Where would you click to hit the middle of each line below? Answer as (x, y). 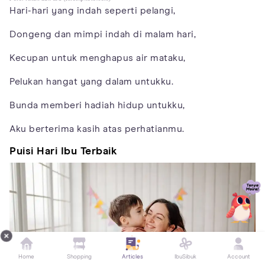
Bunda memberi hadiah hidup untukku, (97, 106)
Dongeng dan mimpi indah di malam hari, (103, 35)
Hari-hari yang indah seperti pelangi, (93, 11)
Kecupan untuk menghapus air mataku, (98, 58)
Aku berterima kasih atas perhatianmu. (97, 129)
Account (238, 257)
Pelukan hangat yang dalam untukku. (91, 82)
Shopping (80, 257)
